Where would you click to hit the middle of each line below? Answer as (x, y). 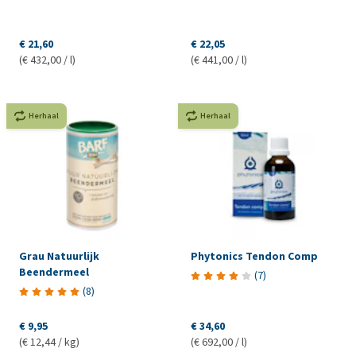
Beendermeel (54, 273)
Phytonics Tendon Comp (254, 257)
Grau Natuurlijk (59, 257)
